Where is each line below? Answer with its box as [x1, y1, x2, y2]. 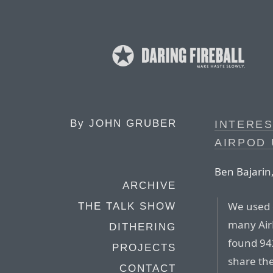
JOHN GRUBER [89, 118, 177, 129]
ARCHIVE [122, 180, 176, 191]
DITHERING [109, 221, 176, 233]
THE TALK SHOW [78, 200, 176, 212]
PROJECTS [112, 242, 176, 253]
